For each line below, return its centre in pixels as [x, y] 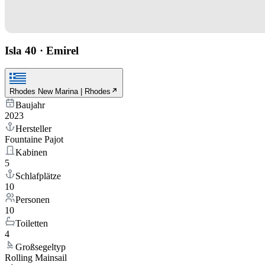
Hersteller [33, 129]
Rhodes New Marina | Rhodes [60, 92]
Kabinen [31, 153]
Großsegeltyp [41, 247]
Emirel [62, 50]
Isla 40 [21, 50]
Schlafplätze [38, 176]
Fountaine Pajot [34, 140]
